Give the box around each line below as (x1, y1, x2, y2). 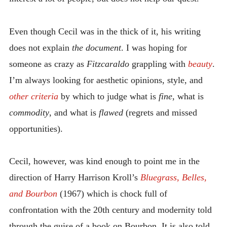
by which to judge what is (58, 91, 159, 101)
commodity (9, 107, 49, 118)
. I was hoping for (121, 42, 187, 53)
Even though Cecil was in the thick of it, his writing (9, 26, 201, 36)
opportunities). (9, 123, 63, 134)
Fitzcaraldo (86, 58, 129, 69)
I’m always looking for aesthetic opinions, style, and (9, 74, 203, 85)
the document (71, 42, 121, 53)
